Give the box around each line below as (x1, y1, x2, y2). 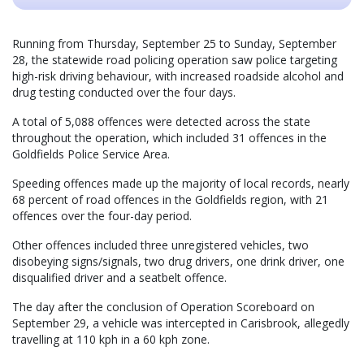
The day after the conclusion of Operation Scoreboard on (12, 298, 314, 314)
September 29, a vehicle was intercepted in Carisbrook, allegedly (12, 314, 349, 331)
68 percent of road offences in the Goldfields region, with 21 (12, 191, 328, 207)
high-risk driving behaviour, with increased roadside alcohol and (12, 67, 344, 84)
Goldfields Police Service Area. (12, 145, 170, 162)
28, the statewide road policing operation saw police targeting (12, 51, 337, 67)
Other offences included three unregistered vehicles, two (12, 236, 309, 253)
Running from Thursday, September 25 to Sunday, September (12, 35, 336, 51)
